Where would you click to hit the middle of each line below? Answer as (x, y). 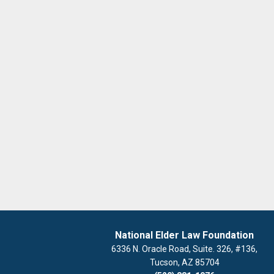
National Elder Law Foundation (184, 235)
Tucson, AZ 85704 (184, 262)
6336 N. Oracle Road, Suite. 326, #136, (184, 249)
